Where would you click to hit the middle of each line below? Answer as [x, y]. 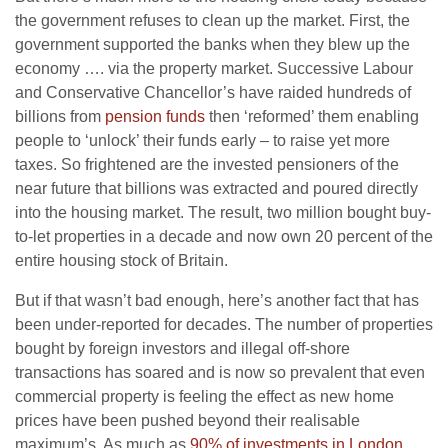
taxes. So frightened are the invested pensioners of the [207, 165]
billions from [60, 117]
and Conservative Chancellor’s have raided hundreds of [213, 93]
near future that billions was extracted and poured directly [216, 189]
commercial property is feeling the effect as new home [204, 397]
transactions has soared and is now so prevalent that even [220, 373]
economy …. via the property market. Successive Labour [214, 69]
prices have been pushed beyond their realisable [187, 421]
